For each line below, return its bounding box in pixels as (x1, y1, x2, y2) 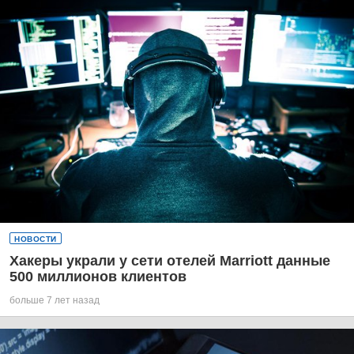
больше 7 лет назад (9, 294, 100, 306)
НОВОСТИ (14, 234, 57, 243)
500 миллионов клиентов (9, 268, 186, 284)
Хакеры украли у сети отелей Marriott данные (9, 252, 330, 269)
